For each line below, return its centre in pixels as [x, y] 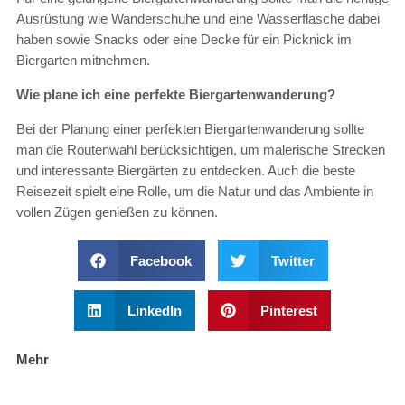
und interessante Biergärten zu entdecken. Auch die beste [186, 170]
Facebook [161, 260]
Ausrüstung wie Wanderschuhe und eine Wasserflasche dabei [198, 18]
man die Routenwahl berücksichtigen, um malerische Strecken [201, 149]
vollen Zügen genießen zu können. [117, 212]
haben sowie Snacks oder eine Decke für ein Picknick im [184, 39]
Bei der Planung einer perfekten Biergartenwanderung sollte [190, 128]
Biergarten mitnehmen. [83, 60]
